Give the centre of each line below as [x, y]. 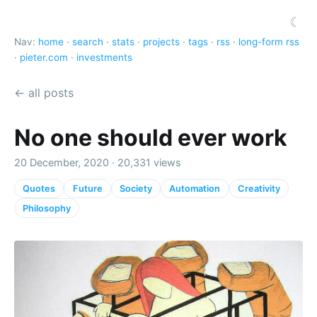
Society [136, 188]
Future [87, 188]
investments [104, 57]
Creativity [259, 188]
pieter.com [44, 57]
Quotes [39, 188]
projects [161, 42]
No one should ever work [151, 137]
